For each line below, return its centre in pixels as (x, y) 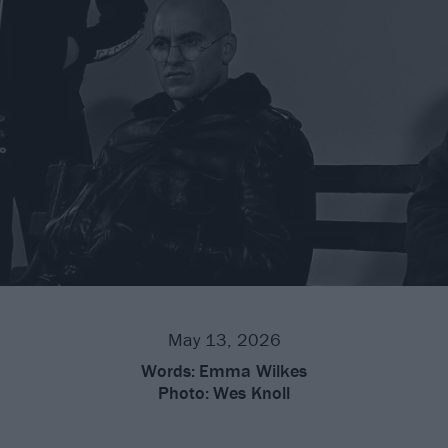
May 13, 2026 (224, 339)
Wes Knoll (251, 392)
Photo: (183, 392)
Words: (168, 370)
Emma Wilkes (253, 370)
